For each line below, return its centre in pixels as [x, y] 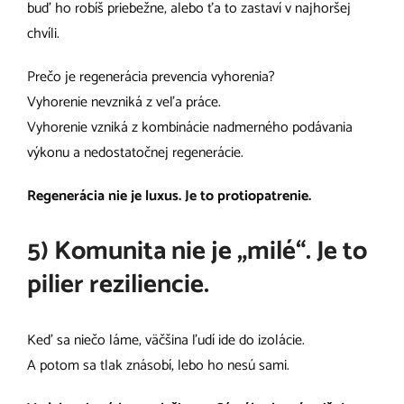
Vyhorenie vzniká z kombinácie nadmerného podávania [190, 128]
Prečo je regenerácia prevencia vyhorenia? [151, 78]
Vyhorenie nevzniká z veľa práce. [124, 103]
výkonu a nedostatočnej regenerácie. [135, 153]
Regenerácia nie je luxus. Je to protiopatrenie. [169, 197]
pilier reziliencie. [118, 285]
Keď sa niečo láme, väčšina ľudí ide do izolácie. [166, 340]
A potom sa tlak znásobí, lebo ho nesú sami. [158, 365]
